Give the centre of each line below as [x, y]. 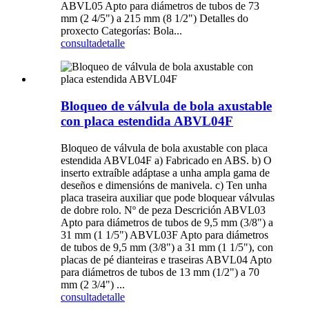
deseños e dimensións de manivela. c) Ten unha [164, 185]
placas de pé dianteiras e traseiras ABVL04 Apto [166, 259]
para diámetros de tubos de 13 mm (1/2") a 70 [160, 272]
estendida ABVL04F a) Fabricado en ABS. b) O [166, 160]
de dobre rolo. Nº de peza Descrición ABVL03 [163, 210]
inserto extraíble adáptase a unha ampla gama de [165, 172]
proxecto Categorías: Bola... [121, 31]
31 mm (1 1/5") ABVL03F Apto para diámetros [165, 235]
